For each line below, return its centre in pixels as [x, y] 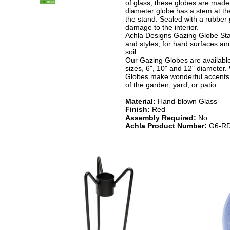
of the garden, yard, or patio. [171, 84]
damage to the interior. [162, 27]
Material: [140, 101]
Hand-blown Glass [186, 101]
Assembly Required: [160, 117]
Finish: [137, 109]
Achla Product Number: [166, 126]
